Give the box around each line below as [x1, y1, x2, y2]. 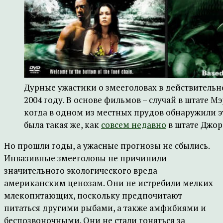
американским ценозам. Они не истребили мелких [4, 177, 213, 189]
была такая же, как [24, 119, 101, 130]
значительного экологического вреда [4, 165, 157, 176]
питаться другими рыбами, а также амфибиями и [4, 202, 206, 214]
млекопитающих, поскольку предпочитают [4, 190, 182, 201]
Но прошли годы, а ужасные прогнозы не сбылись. [4, 140, 210, 151]
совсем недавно [101, 119, 166, 130]
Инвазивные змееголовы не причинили [4, 152, 167, 164]
